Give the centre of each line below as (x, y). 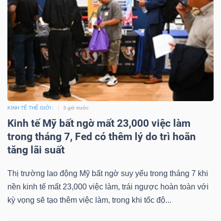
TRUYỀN (34, 29)
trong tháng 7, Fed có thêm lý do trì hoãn (102, 136)
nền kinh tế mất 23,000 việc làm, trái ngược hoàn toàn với (108, 186)
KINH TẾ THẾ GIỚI (29, 108)
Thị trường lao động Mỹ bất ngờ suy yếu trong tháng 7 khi (108, 173)
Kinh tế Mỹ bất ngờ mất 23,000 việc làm (99, 123)
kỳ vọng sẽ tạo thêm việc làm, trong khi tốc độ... (89, 200)
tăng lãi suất (36, 150)
